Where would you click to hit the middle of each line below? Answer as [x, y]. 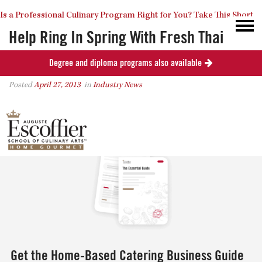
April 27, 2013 [57, 85]
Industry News [118, 85]
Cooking [34, 59]
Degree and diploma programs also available [125, 63]
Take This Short [223, 16]
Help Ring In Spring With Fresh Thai [116, 38]
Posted [21, 85]
